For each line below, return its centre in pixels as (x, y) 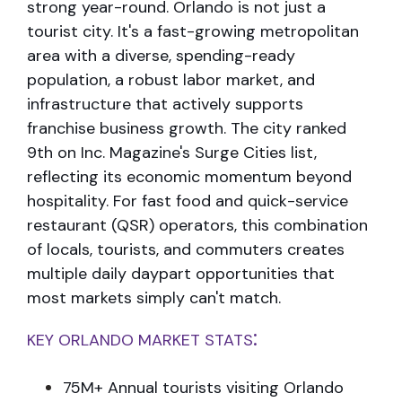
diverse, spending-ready (205, 55)
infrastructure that (100, 104)
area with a (71, 55)
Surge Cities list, (256, 152)
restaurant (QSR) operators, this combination (197, 225)
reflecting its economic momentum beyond (189, 176)
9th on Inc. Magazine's (111, 152)
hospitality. (70, 201)
